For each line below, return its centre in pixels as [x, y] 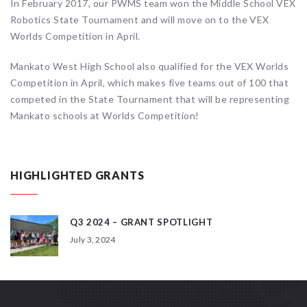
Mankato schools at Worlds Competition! [105, 116]
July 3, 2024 [93, 240]
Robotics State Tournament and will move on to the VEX [140, 20]
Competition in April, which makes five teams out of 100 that [150, 83]
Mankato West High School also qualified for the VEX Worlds [150, 66]
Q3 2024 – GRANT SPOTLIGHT [142, 222]
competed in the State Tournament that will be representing [150, 99]
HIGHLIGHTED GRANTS [77, 175]
